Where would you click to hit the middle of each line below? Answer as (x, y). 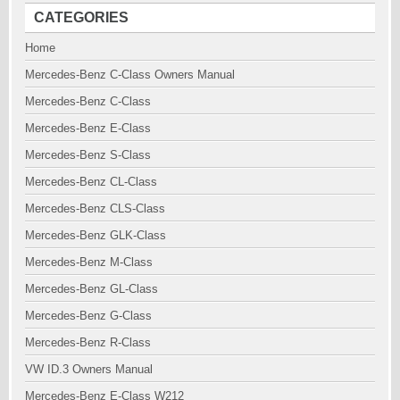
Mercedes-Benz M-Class (89, 262)
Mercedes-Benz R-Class (88, 342)
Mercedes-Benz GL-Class (92, 289)
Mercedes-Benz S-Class (88, 155)
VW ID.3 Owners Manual (89, 369)
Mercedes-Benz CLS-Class (95, 208)
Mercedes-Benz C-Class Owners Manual (130, 75)
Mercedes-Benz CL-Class (91, 182)
